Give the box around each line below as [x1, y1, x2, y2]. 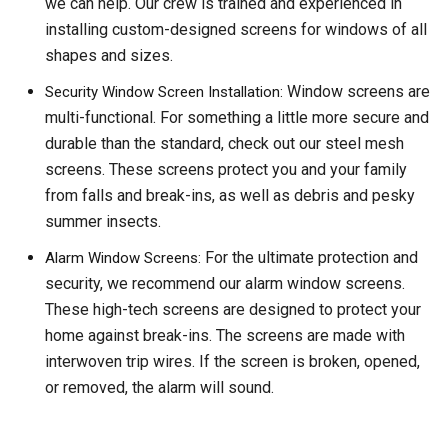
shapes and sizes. [45, 46, 173, 66]
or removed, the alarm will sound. [45, 378, 274, 398]
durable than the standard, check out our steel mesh [45, 134, 404, 154]
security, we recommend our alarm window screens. [45, 274, 405, 294]
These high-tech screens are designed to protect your [45, 300, 421, 320]
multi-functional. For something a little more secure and [45, 108, 429, 128]
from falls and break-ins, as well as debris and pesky [45, 186, 415, 206]
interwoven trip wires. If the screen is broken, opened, [45, 352, 420, 372]
